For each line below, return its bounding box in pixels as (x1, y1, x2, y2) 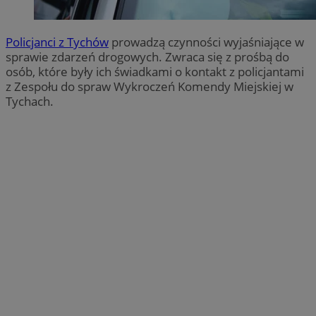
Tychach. (6, 92, 54, 109)
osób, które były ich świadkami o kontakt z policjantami (6, 63, 304, 80)
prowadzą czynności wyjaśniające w (109, 33, 304, 50)
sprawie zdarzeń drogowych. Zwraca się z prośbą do (6, 48, 289, 65)
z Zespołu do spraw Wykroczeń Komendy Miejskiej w (6, 78, 293, 95)
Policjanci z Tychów (6, 33, 109, 50)
